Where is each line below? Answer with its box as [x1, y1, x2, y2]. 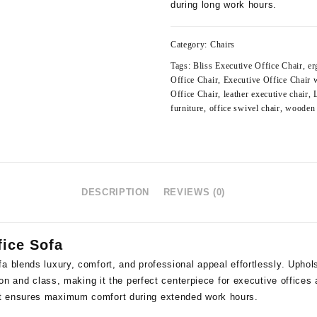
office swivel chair [209, 103, 280, 113]
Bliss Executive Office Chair [193, 61, 303, 71]
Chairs [209, 40, 236, 50]
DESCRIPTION [81, 186, 150, 197]
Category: [170, 40, 210, 50]
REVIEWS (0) [163, 186, 225, 197]
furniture [170, 103, 204, 113]
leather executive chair [223, 89, 309, 99]
